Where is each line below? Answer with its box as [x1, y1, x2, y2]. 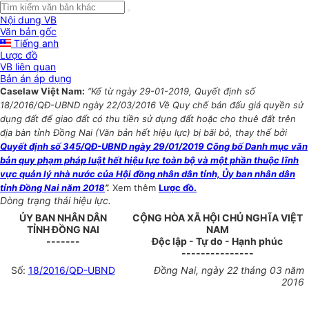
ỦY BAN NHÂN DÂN [19, 212, 107, 224]
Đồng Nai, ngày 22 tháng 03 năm [153, 264, 304, 277]
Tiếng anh [11, 37, 59, 50]
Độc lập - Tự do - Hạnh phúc [152, 235, 283, 248]
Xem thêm [112, 182, 159, 194]
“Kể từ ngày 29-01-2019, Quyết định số [88, 86, 255, 97]
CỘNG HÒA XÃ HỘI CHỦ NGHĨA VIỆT [132, 212, 303, 224]
